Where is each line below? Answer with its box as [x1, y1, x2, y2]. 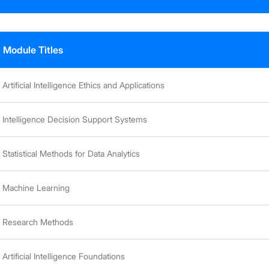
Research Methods [2, 216, 74, 227]
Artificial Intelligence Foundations [2, 250, 125, 261]
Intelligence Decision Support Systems [2, 113, 148, 124]
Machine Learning [2, 182, 70, 193]
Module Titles [3, 43, 64, 56]
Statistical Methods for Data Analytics [2, 148, 141, 159]
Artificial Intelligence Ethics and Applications [2, 79, 165, 90]
